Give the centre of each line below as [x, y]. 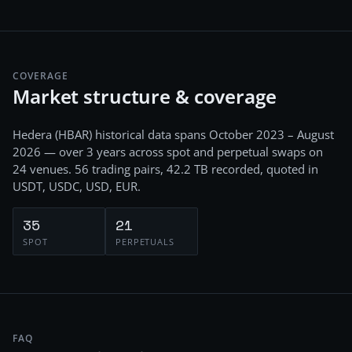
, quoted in [289, 169]
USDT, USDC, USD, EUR [75, 186]
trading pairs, [126, 169]
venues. [51, 169]
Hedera [32, 134]
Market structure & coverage [145, 96]
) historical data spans [149, 134]
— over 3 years [83, 152]
